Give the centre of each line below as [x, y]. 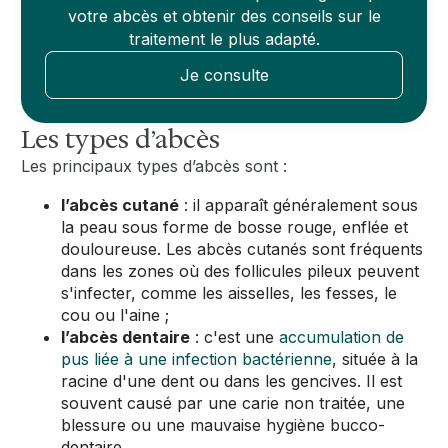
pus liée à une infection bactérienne [197, 358]
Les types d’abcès [121, 138]
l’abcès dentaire [126, 336]
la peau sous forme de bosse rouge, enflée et [235, 226]
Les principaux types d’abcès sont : [154, 165]
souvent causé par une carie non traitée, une [233, 402]
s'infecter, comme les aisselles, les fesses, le [229, 292]
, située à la [375, 358]
